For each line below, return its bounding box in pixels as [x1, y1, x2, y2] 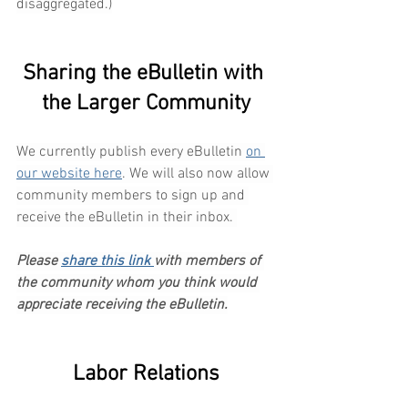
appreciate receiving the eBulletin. [16, 296, 228, 315]
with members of [154, 252, 264, 271]
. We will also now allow [122, 165, 273, 184]
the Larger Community [41, 91, 250, 117]
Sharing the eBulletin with [23, 61, 269, 87]
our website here [16, 165, 122, 184]
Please [16, 252, 61, 271]
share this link [61, 252, 154, 271]
